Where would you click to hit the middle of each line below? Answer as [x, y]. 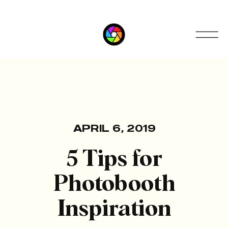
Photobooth [115, 184]
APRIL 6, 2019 [115, 128]
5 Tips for [115, 160]
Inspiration [114, 209]
